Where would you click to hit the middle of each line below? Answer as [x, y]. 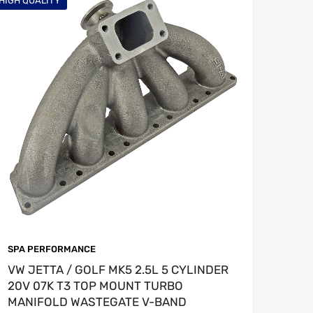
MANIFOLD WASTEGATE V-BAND [97, 301]
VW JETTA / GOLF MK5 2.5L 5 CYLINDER [118, 269]
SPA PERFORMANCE [52, 249]
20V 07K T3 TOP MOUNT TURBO [95, 285]
